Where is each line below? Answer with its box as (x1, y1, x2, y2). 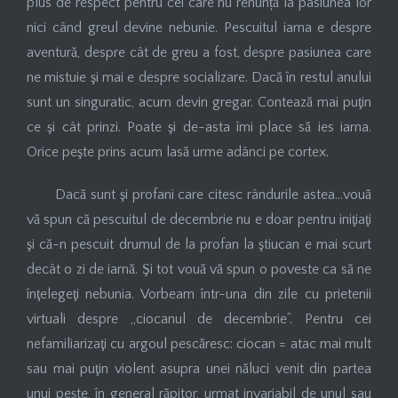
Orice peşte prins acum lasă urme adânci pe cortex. (27, 143, 329, 160)
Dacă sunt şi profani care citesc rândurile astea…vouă (55, 186, 371, 203)
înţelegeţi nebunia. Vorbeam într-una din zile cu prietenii (27, 285, 371, 302)
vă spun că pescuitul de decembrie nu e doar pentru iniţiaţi (27, 211, 371, 227)
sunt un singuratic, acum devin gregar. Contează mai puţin (27, 93, 371, 110)
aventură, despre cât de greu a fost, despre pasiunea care (27, 44, 371, 60)
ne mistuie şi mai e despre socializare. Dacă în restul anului (27, 68, 371, 85)
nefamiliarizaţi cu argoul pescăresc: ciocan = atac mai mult (27, 335, 371, 352)
